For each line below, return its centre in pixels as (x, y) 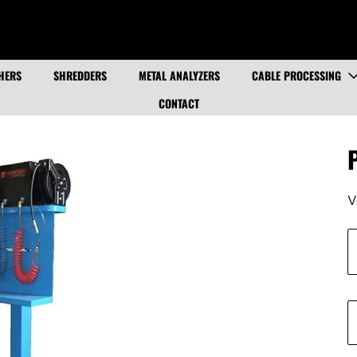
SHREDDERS (80, 75)
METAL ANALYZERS (179, 75)
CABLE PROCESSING (296, 75)
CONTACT (178, 103)
